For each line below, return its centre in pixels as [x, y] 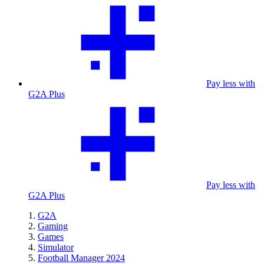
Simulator [56, 247]
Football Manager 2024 [81, 258]
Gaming [53, 226]
